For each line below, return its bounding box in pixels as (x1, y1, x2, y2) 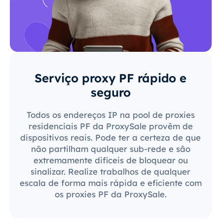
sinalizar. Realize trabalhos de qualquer (31, 166, 190, 177)
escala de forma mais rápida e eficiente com (19, 177, 202, 188)
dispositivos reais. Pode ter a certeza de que (20, 132, 201, 143)
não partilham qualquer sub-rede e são (31, 143, 190, 154)
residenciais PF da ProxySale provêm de (28, 120, 193, 131)
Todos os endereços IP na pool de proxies (26, 109, 195, 120)
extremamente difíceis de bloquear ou (33, 154, 188, 165)
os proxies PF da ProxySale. (54, 188, 167, 199)
